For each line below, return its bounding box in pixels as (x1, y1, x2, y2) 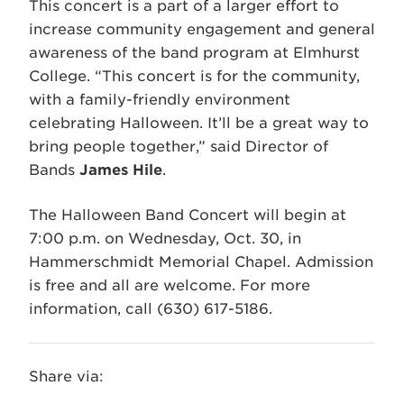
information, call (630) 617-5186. (29, 299, 272, 317)
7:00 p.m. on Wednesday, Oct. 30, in (29, 229, 301, 247)
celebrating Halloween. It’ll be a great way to (29, 114, 369, 132)
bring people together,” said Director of (29, 137, 328, 155)
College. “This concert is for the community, (29, 67, 360, 85)
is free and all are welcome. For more (29, 276, 310, 294)
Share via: (29, 367, 104, 385)
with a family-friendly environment (29, 90, 290, 108)
